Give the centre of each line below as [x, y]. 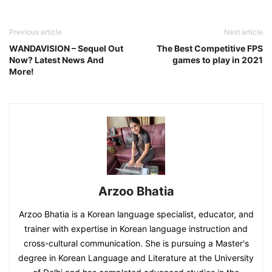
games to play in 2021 [218, 59]
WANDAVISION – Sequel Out [66, 48]
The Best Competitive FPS [210, 48]
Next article [243, 32]
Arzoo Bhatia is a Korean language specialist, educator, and [136, 214]
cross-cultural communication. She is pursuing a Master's [136, 243]
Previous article [36, 32]
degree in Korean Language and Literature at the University [136, 257]
